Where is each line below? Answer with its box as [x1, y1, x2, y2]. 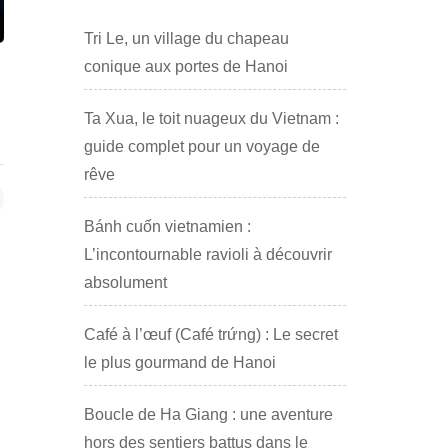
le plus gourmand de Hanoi [83, 353, 276, 371]
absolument [83, 273, 167, 291]
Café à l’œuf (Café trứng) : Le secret [83, 325, 338, 343]
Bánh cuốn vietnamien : [83, 217, 251, 235]
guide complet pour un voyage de [83, 137, 320, 155]
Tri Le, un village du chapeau [83, 29, 289, 47]
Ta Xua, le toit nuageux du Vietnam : [83, 109, 339, 127]
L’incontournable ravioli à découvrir [83, 245, 332, 263]
